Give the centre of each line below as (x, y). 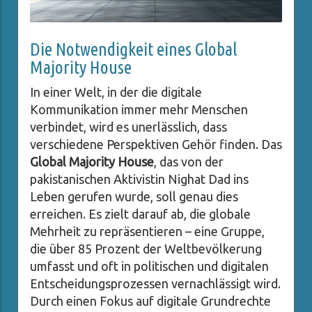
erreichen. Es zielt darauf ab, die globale (140, 214)
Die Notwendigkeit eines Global (133, 49)
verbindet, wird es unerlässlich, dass (128, 127)
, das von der (189, 162)
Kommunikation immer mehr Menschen (139, 110)
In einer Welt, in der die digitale (116, 92)
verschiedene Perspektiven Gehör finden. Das (156, 145)
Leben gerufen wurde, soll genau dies (134, 197)
